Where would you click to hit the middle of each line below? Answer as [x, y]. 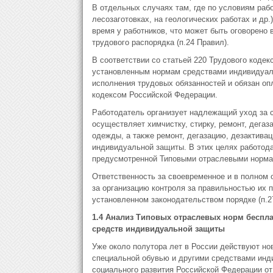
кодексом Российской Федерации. [154, 95]
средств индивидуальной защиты [158, 229]
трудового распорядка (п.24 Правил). [160, 42]
